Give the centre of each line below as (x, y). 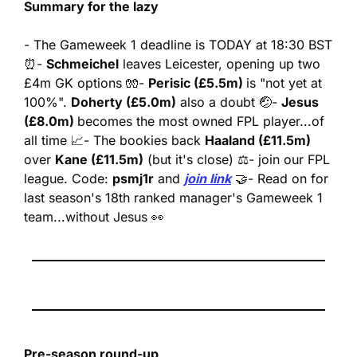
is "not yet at (284, 82)
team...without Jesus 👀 (94, 216)
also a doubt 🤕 (224, 102)
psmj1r (133, 178)
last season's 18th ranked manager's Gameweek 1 (173, 197)
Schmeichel (82, 63)
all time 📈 (54, 140)
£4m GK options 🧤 (81, 82)
